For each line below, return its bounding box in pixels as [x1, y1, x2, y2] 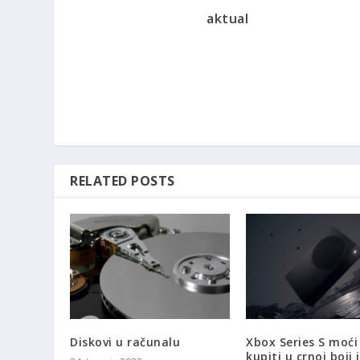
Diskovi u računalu [70, 334, 181, 350]
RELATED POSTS [70, 172, 175, 190]
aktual [207, 10, 249, 28]
